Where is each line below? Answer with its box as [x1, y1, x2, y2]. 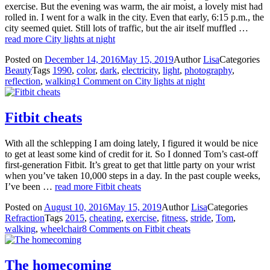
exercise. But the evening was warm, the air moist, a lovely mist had [5, 1, 263, 12]
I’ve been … [5, 181, 55, 192]
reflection [5, 76, 40, 87]
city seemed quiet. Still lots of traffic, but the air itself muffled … [5, 23, 248, 34]
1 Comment [76, 76, 121, 87]
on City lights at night [121, 76, 205, 87]
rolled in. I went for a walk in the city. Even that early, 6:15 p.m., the [5, 12, 264, 23]
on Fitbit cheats [130, 223, 190, 234]
